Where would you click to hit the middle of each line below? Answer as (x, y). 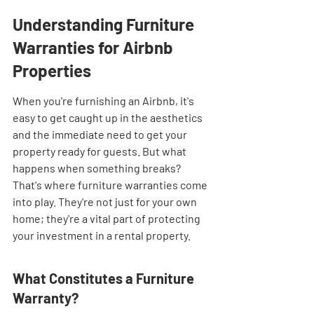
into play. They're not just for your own (106, 202)
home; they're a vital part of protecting (108, 218)
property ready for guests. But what (101, 151)
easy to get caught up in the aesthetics (109, 117)
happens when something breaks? (98, 168)
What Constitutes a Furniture (105, 278)
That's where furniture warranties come (111, 185)
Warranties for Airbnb (95, 47)
